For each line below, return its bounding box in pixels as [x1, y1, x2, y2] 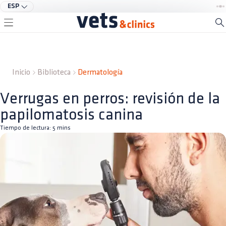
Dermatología [78, 69, 123, 76]
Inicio [12, 69, 30, 76]
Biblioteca [37, 69, 71, 76]
